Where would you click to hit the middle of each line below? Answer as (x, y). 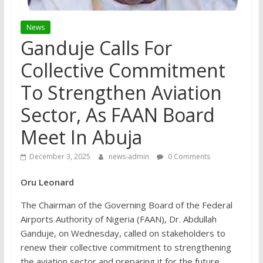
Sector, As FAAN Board (117, 115)
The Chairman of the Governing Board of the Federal (126, 205)
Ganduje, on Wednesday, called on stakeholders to (123, 233)
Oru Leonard (48, 182)
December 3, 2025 (60, 157)
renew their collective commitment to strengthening (126, 247)
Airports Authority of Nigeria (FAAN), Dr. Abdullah (118, 219)
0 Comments (188, 157)
